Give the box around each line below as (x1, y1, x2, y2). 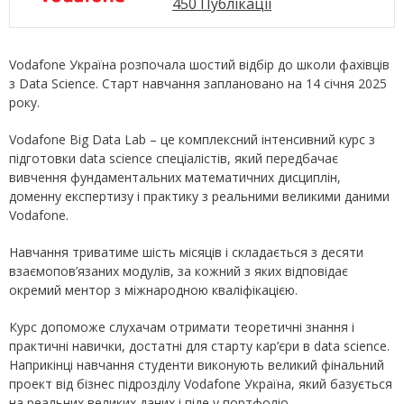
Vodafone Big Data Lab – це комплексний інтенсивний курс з (9, 131, 375, 148)
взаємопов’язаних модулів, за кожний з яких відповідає (9, 262, 348, 280)
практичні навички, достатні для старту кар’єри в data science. (9, 337, 390, 354)
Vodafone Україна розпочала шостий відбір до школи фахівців (9, 56, 390, 73)
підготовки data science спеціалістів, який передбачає (9, 150, 338, 167)
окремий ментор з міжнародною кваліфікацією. (9, 281, 298, 298)
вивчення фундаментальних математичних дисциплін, (9, 169, 341, 186)
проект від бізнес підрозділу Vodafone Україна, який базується (9, 375, 392, 392)
